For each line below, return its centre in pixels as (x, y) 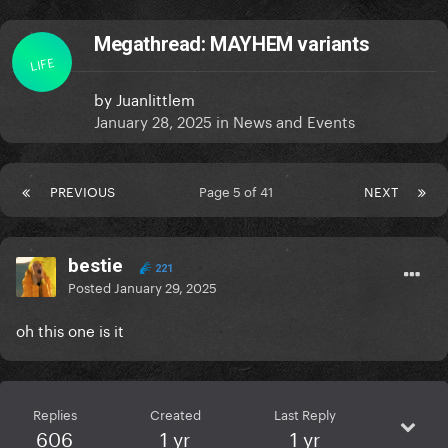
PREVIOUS (82, 190)
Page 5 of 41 (239, 190)
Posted (91, 286)
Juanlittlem (155, 98)
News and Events (294, 120)
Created (175, 413)
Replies (54, 413)
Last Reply (304, 413)
